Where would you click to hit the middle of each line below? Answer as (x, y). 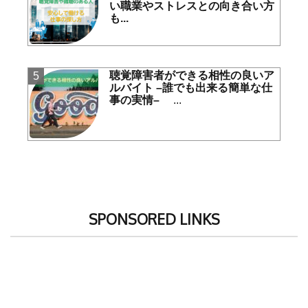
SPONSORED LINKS (154, 219)
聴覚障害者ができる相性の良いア (192, 76)
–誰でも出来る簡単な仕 (214, 88)
